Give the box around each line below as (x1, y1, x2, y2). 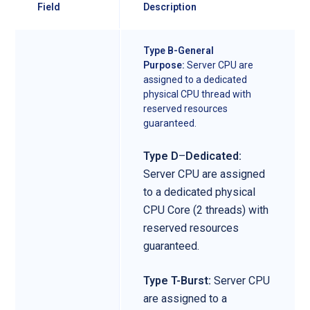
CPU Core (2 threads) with (143, 203, 268, 217)
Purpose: (143, 59, 185, 71)
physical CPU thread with (143, 88, 251, 100)
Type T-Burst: (143, 273, 214, 287)
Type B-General (143, 44, 214, 56)
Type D (143, 149, 179, 163)
